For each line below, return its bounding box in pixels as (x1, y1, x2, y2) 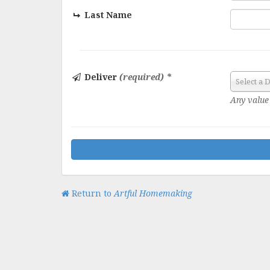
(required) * (119, 71, 172, 83)
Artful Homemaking (114, 187, 192, 199)
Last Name (82, 9, 132, 20)
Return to (69, 187, 114, 199)
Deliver (82, 71, 119, 83)
